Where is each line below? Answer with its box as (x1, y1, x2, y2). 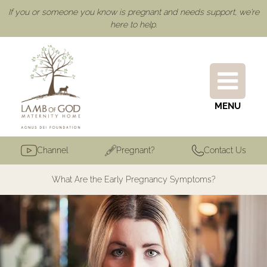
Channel (36, 145, 68, 156)
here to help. (110, 20, 157, 29)
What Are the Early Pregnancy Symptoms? (51, 175, 216, 185)
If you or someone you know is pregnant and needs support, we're (8, 7, 259, 17)
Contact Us (204, 145, 246, 156)
